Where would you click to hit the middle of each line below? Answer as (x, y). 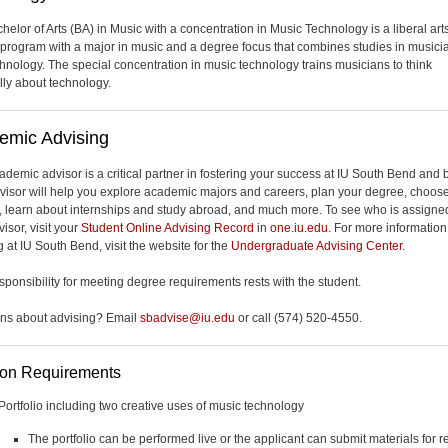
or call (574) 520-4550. (298, 318)
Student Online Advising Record (167, 228)
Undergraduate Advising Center (316, 246)
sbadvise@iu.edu (187, 318)
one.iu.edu (299, 228)
